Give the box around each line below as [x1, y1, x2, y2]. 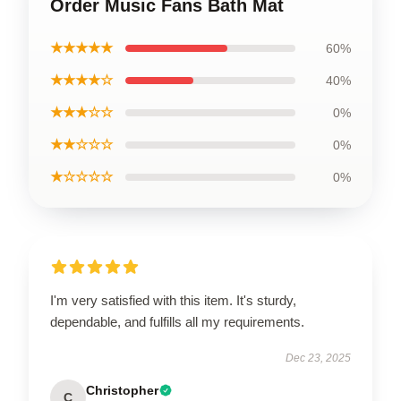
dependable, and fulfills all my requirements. [50, 313, 304, 329]
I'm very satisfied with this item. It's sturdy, [50, 292, 296, 308]
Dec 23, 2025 [286, 351, 351, 364]
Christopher [86, 382, 158, 397]
